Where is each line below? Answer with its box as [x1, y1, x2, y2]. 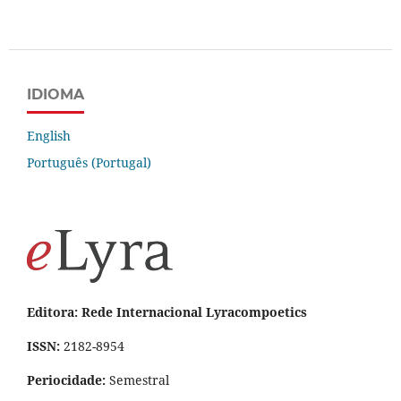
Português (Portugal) [27, 154, 151, 171]
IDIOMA [27, 86, 84, 104]
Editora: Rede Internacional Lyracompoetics [27, 303, 307, 320]
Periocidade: [27, 371, 106, 388]
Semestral [106, 371, 169, 388]
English [27, 127, 71, 145]
